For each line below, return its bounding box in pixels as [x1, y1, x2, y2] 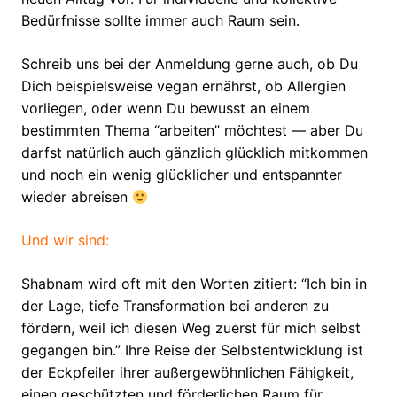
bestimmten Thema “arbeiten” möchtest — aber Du [21, 121, 363, 140]
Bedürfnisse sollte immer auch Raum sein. [21, 12, 300, 30]
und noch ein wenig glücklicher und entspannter [21, 166, 342, 184]
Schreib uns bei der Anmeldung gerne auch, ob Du [21, 55, 358, 74]
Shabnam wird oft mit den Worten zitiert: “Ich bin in [21, 275, 367, 293]
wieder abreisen [21, 188, 132, 206]
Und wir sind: [21, 231, 109, 250]
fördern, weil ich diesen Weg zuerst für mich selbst [21, 319, 361, 338]
